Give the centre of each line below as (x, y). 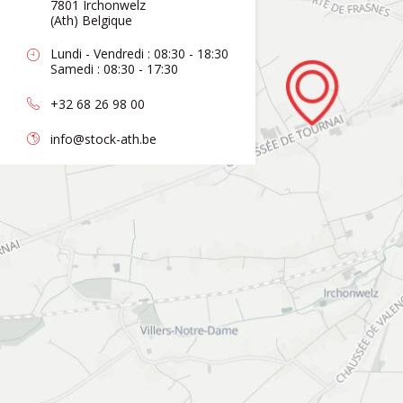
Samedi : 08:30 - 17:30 (114, 69)
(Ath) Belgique (91, 21)
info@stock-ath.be (103, 139)
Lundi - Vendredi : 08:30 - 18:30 (139, 54)
